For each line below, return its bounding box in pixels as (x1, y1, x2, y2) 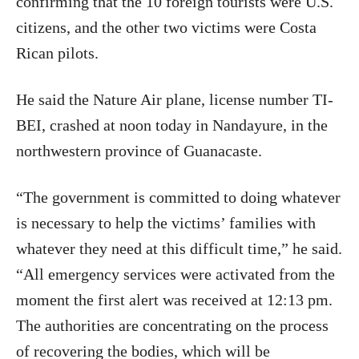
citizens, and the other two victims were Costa (16, 18, 317, 36)
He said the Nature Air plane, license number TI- (16, 90, 333, 108)
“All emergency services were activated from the (16, 264, 335, 283)
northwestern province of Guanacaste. (16, 141, 262, 159)
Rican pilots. (16, 43, 99, 62)
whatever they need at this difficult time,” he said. (16, 239, 342, 257)
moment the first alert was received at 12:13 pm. (16, 290, 333, 309)
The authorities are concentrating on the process (16, 316, 329, 334)
